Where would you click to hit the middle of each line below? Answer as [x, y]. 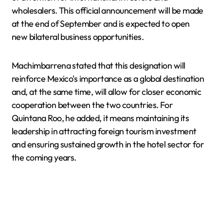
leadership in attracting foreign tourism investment [104, 131]
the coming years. [44, 157]
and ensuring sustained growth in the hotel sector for [108, 144]
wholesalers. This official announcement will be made [108, 10]
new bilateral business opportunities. [78, 36]
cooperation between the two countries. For [92, 105]
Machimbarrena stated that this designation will [99, 65]
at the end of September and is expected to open [101, 23]
